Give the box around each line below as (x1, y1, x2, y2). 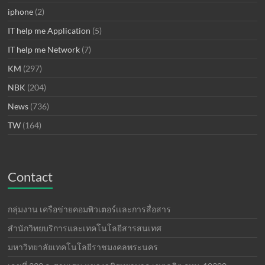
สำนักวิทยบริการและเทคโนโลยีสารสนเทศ (8, 223, 162, 234)
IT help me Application (8, 25, 91, 36)
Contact (8, 169, 53, 185)
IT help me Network (8, 44, 80, 55)
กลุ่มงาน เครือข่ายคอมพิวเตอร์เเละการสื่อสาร (8, 204, 172, 215)
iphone (8, 7, 34, 17)
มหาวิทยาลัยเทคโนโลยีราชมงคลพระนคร (8, 242, 159, 253)
